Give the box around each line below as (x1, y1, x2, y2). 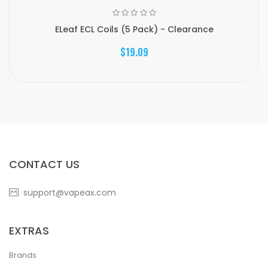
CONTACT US (9, 157, 80, 172)
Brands (9, 249, 36, 261)
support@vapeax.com (23, 187, 116, 199)
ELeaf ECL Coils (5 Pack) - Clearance (54, 23, 214, 35)
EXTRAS (9, 223, 49, 238)
